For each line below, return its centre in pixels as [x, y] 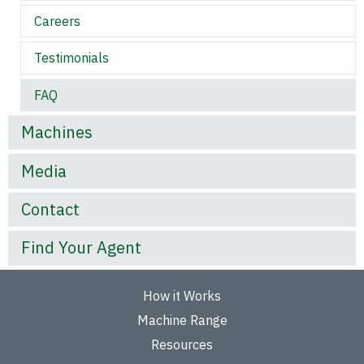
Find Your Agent [81, 248]
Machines [57, 132]
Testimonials [71, 58]
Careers [57, 22]
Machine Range [182, 320]
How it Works [182, 295]
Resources [182, 344]
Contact [50, 209]
